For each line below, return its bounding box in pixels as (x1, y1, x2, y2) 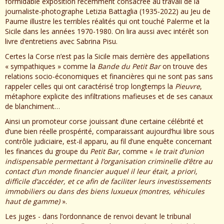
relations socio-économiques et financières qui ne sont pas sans (5, 71, 213, 81)
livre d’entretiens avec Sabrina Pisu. (5, 36, 117, 46)
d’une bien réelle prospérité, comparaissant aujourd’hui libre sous (5, 126, 214, 136)
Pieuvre (175, 81, 200, 91)
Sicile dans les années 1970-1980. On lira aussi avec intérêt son (5, 26, 208, 36)
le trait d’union (155, 146, 204, 156)
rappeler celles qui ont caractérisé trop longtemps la (5, 81, 175, 91)
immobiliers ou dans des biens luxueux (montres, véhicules (5, 186, 204, 196)
